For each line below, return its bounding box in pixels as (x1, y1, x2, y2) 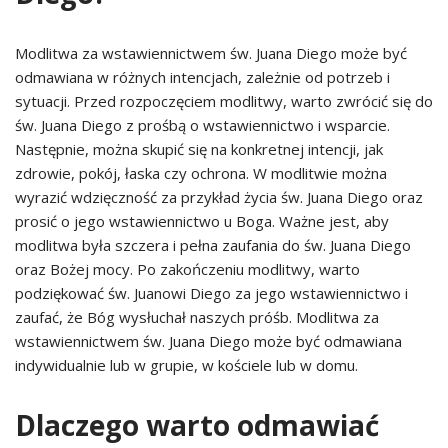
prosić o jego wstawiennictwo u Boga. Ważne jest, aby (15, 211, 389, 231)
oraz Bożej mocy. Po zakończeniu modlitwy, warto (15, 259, 360, 279)
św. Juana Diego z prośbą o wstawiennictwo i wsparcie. (15, 115, 390, 135)
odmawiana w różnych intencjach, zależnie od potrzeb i (15, 67, 390, 87)
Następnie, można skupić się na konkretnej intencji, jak (15, 139, 383, 159)
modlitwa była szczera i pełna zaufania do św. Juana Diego (15, 235, 411, 255)
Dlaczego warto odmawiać (15, 406, 379, 444)
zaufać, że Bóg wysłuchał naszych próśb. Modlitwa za (15, 307, 379, 327)
